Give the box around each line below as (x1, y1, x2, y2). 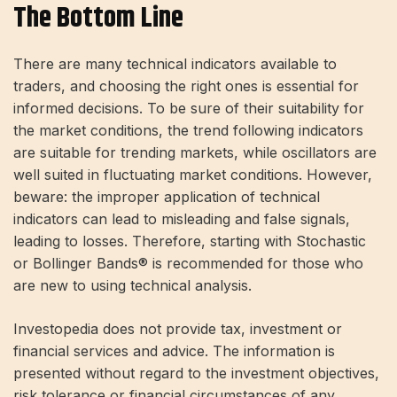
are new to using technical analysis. (13, 276, 252, 295)
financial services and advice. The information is (13, 342, 335, 361)
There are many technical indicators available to (13, 55, 337, 74)
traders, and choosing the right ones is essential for (13, 77, 359, 96)
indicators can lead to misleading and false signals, (13, 210, 350, 229)
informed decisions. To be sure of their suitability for (13, 99, 364, 118)
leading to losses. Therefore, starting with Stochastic (13, 232, 366, 251)
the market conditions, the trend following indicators (13, 121, 363, 140)
